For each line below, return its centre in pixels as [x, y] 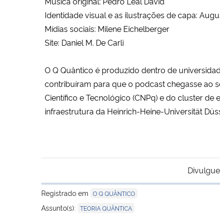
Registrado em [66, 193]
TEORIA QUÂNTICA [106, 208]
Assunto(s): [59, 208]
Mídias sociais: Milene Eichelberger [107, 29]
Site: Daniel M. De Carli [84, 42]
